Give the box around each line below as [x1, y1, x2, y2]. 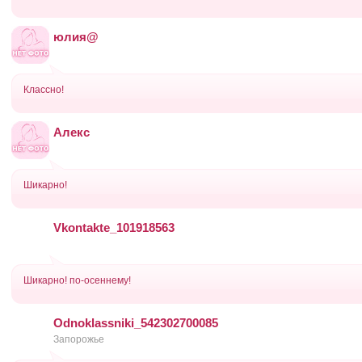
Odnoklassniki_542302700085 [53, 316, 218, 330]
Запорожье [53, 334, 104, 345]
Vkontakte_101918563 [53, 221, 175, 234]
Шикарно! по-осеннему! [23, 275, 131, 286]
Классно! [23, 84, 64, 95]
